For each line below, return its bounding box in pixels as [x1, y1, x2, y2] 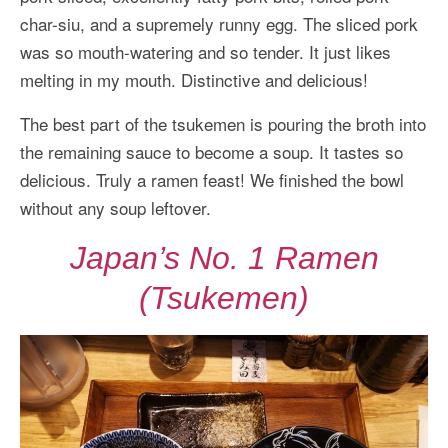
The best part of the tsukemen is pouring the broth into [20, 111, 426, 137]
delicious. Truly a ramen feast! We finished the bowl [20, 167, 404, 193]
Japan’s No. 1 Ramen [69, 240, 379, 277]
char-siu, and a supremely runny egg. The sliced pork [20, 11, 418, 37]
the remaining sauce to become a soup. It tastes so [20, 139, 403, 165]
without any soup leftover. [20, 195, 211, 221]
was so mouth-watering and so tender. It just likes [20, 39, 391, 65]
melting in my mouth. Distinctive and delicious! [20, 67, 368, 93]
